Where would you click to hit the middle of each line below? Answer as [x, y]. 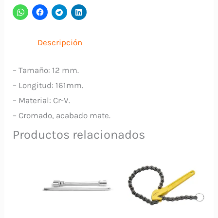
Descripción [60, 43]
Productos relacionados [79, 134]
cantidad [29, 46]
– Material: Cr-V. [42, 100]
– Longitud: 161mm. [48, 85]
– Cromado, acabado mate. [62, 115]
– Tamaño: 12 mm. [46, 70]
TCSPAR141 [32, 16]
